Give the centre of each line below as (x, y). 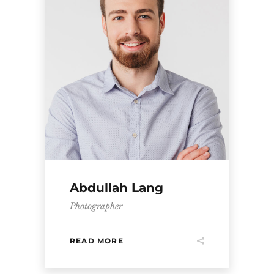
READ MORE (97, 240)
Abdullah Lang (117, 188)
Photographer (96, 206)
